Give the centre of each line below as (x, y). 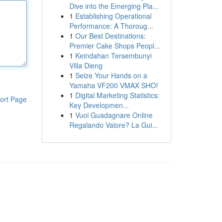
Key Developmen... (99, 105)
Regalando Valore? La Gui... (113, 125)
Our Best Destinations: (110, 36)
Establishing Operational (113, 16)
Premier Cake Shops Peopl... (114, 46)
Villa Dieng (86, 65)
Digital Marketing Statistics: (117, 95)
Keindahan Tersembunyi (113, 55)
